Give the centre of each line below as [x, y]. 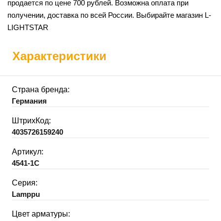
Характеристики [59, 56]
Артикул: [28, 151]
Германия [29, 101]
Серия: [25, 183]
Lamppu [26, 194]
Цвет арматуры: [41, 214]
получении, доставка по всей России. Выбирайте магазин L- [109, 15]
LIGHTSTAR [28, 27]
